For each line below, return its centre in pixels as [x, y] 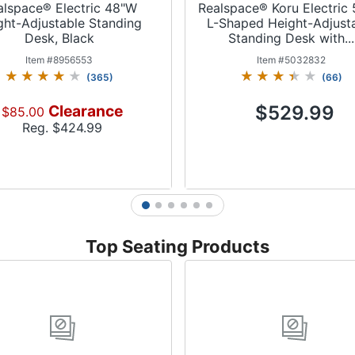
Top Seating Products [177, 246]
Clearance [86, 111]
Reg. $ [42, 127]
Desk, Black [59, 38]
